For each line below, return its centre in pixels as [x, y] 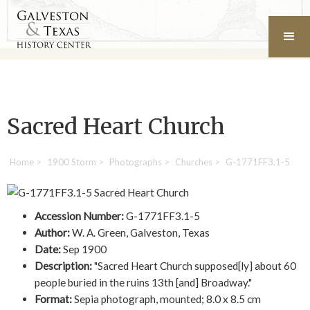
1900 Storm [72, 162]
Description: [63, 266]
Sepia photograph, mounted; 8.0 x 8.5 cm [166, 299]
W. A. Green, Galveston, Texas [140, 233]
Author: [52, 233]
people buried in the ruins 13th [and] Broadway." [143, 283]
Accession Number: [79, 216]
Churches [194, 162]
